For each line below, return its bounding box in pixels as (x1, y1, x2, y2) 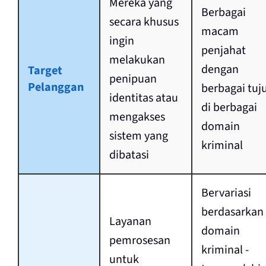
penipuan (109, 71, 157, 88)
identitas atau (109, 90, 178, 107)
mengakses (109, 109, 165, 126)
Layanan (109, 213, 151, 230)
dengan (201, 61, 239, 78)
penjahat (201, 42, 246, 59)
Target (27, 62, 62, 80)
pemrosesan (109, 232, 170, 249)
